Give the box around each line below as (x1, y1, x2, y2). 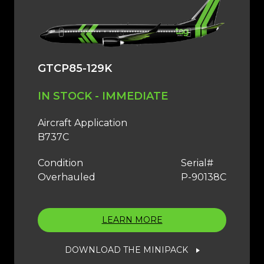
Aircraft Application (38, 117, 127, 129)
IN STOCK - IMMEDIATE (38, 90, 168, 103)
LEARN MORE (101, 214, 163, 226)
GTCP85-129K (38, 62, 112, 75)
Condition (38, 157, 83, 169)
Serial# (181, 157, 213, 169)
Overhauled (38, 171, 95, 183)
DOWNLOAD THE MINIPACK (64, 245, 188, 256)
